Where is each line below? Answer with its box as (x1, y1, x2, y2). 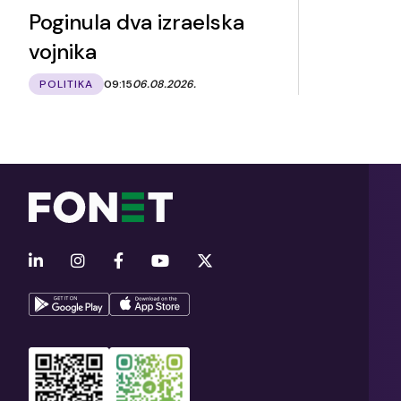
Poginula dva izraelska (29, 7, 244, 36)
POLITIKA (39, 76, 93, 91)
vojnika (29, 37, 97, 65)
